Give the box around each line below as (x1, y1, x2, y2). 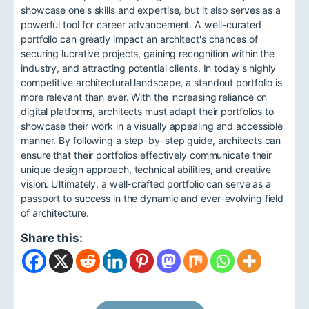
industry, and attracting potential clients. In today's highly (21, 61, 276, 74)
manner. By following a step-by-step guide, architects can (21, 134, 281, 146)
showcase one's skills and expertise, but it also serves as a (21, 3, 281, 16)
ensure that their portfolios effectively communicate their (21, 148, 272, 161)
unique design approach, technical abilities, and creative (21, 163, 272, 175)
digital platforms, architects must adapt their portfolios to (21, 105, 274, 117)
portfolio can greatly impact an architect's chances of (21, 32, 258, 45)
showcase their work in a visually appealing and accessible (21, 119, 283, 132)
